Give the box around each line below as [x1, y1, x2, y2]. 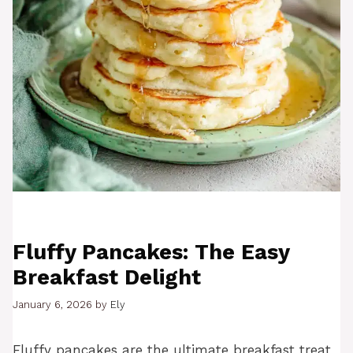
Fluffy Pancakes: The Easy [13, 240, 289, 265]
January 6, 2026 [13, 298, 92, 310]
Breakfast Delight [13, 265, 201, 290]
